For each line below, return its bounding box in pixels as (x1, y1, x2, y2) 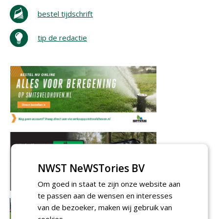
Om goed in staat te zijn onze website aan (38, 178, 181, 189)
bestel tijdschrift (38, 9, 93, 19)
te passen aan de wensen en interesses (38, 190, 173, 200)
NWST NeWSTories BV (38, 161, 145, 175)
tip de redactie (38, 33, 87, 43)
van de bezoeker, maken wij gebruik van (38, 202, 173, 212)
